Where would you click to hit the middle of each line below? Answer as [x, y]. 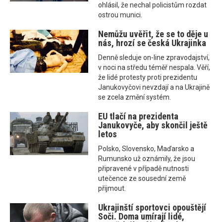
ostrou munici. [120, 15]
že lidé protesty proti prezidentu [148, 78]
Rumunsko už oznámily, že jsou [147, 159]
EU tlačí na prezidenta [139, 116]
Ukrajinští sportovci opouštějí [152, 208]
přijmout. [112, 189]
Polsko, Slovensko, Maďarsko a [146, 149]
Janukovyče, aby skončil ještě [153, 125]
